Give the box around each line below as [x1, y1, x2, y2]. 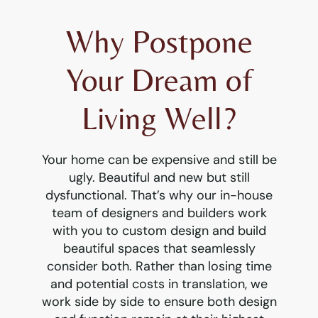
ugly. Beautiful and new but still [68, 168, 250, 186]
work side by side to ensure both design [41, 292, 277, 310]
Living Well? [82, 99, 236, 136]
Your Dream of [65, 60, 253, 98]
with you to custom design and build [52, 221, 266, 239]
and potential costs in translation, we [50, 275, 268, 292]
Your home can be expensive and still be [41, 150, 277, 168]
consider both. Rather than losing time [46, 257, 272, 275]
